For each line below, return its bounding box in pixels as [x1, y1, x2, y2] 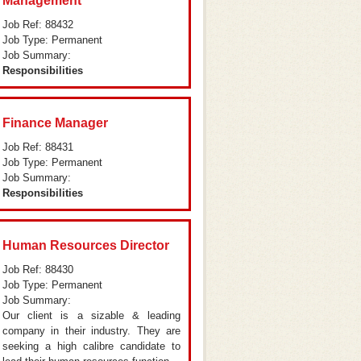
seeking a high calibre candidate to [2, 340, 180, 352]
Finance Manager [2, 116, 108, 130]
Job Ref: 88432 [2, 19, 73, 31]
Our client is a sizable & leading [2, 309, 180, 322]
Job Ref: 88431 [2, 141, 73, 153]
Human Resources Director [2, 239, 169, 252]
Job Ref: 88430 [2, 263, 73, 276]
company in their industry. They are [2, 325, 180, 337]
